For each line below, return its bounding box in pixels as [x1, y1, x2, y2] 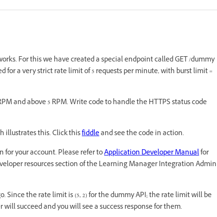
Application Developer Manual [104, 147, 199, 159]
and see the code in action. [99, 128, 184, 139]
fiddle [82, 128, 99, 139]
